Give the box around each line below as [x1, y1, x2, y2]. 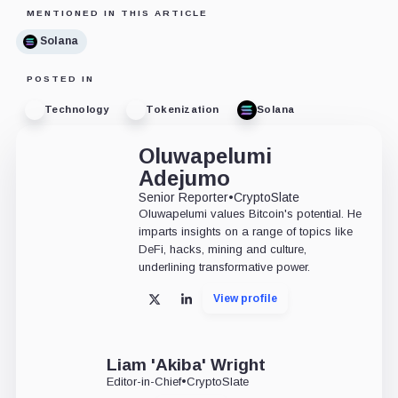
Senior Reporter [138, 189, 228, 204]
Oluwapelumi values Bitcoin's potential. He [138, 206, 362, 220]
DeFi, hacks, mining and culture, [138, 242, 306, 256]
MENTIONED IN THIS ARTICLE [26, 7, 208, 18]
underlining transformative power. [138, 259, 310, 274]
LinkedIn [186, 298, 241, 313]
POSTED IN [26, 73, 94, 84]
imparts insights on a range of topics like [138, 224, 353, 238]
